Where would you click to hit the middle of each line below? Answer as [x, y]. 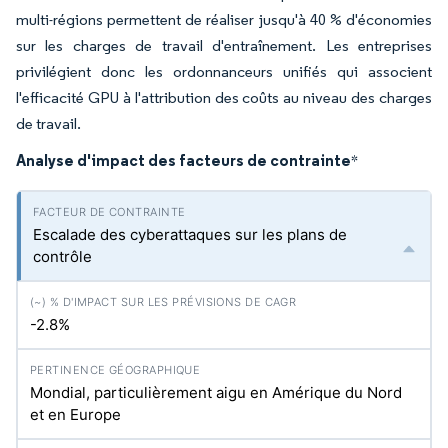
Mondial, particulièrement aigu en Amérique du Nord [216, 392]
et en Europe [75, 414]
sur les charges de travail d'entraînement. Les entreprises [224, 45]
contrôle [62, 256]
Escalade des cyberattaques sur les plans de [190, 234]
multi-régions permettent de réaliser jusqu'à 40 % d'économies [224, 19]
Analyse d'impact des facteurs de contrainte [183, 160]
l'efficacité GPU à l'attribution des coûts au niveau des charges [224, 97]
